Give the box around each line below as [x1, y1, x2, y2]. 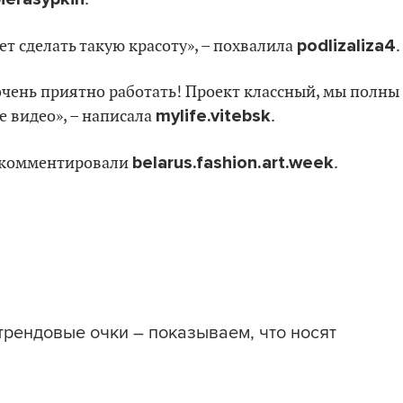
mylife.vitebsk [156, 104, 271, 127]
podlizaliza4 [297, 34, 396, 57]
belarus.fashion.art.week [132, 151, 334, 174]
